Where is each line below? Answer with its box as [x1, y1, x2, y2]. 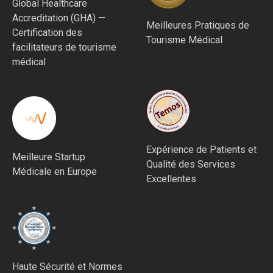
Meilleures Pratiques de [146, 19, 249, 32]
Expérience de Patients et [146, 144, 257, 156]
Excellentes [146, 173, 196, 185]
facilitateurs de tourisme [12, 41, 116, 54]
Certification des [12, 27, 82, 39]
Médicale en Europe [12, 166, 97, 178]
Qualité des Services [146, 158, 235, 171]
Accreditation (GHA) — [12, 12, 105, 24]
